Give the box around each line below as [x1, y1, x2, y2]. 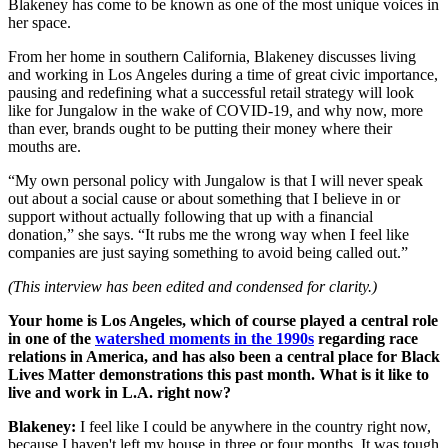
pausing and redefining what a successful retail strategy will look [8, 84, 414, 102]
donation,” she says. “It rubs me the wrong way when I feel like [8, 226, 409, 244]
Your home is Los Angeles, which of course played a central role [8, 312, 438, 330]
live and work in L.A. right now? [8, 384, 231, 402]
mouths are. [8, 138, 81, 156]
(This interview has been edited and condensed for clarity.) [8, 278, 377, 296]
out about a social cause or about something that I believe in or [8, 190, 400, 208]
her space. [8, 14, 71, 32]
